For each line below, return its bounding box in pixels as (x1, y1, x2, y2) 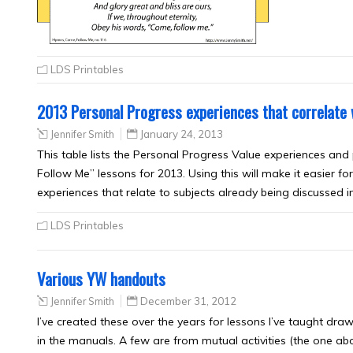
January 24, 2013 (140, 127, 223, 140)
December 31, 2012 (140, 294, 236, 307)
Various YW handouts (37, 266, 165, 291)
